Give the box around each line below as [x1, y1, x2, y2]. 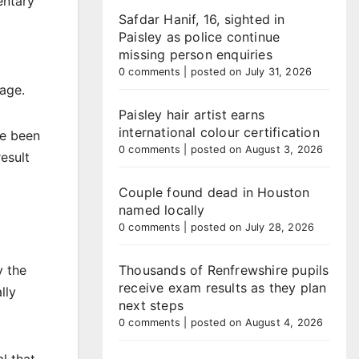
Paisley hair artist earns [119, 107, 264, 123]
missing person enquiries [119, 46, 272, 63]
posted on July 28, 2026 [190, 221, 315, 233]
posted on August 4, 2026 [190, 317, 324, 329]
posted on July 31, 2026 [190, 66, 313, 78]
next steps [119, 297, 184, 313]
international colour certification [119, 124, 320, 140]
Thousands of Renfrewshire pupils [119, 262, 329, 278]
